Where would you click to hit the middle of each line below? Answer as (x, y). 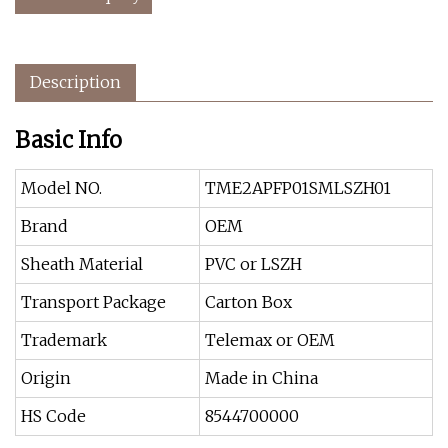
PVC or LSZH (253, 264)
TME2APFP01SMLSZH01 (298, 188)
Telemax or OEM (270, 340)
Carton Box (248, 302)
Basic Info (68, 140)
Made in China (261, 378)
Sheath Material (82, 264)
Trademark (64, 340)
